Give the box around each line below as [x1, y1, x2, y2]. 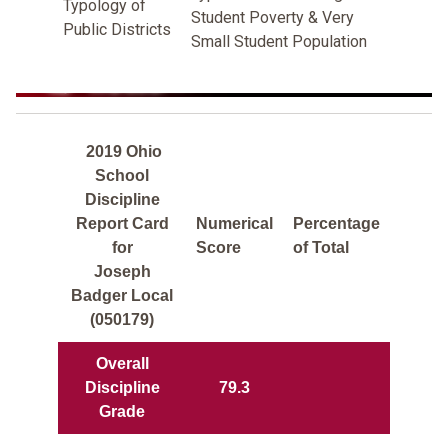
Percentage [293, 214, 380, 232]
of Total [293, 238, 349, 256]
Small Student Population [191, 31, 367, 51]
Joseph [93, 262, 151, 280]
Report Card [75, 214, 169, 232]
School [95, 166, 149, 184]
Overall [95, 354, 149, 372]
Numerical [196, 214, 273, 232]
